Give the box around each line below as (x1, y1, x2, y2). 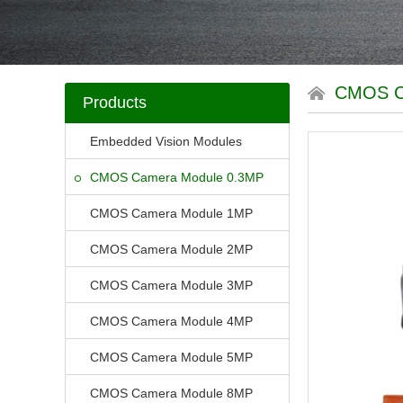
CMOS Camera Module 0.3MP (90, 170, 264, 184)
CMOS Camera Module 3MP (90, 278, 253, 292)
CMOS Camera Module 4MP (90, 314, 253, 328)
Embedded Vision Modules (90, 134, 242, 148)
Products (83, 94, 147, 112)
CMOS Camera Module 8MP (90, 386, 253, 400)
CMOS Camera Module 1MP (90, 206, 253, 220)
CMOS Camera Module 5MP (90, 350, 253, 364)
